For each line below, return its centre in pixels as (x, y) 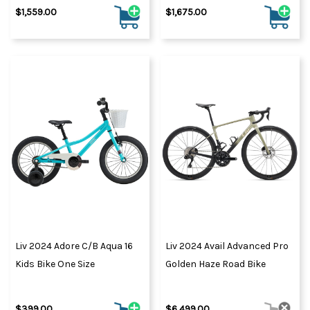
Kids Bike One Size (55, 264)
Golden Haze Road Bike (216, 264)
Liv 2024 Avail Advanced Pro (227, 246)
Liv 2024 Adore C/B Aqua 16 (74, 246)
